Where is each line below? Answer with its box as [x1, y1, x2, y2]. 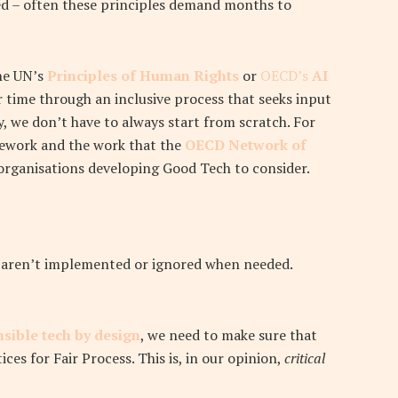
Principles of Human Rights [47, 66, 239, 86]
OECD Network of [185, 135, 306, 155]
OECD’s [260, 66, 312, 86]
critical [284, 348, 325, 369]
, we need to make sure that [140, 325, 317, 346]
